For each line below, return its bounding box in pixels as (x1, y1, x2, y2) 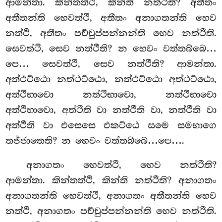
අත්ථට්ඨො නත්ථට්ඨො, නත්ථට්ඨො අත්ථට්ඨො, (5, 73, 217, 85)
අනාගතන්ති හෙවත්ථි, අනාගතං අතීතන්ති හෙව (5, 190, 217, 202)
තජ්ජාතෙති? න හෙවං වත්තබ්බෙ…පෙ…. (5, 135, 185, 146)
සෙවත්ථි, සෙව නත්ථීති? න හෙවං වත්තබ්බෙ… (5, 43, 217, 54)
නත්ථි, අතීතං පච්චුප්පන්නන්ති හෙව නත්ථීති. (5, 27, 217, 39)
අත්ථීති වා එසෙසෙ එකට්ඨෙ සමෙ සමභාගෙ (5, 119, 217, 131)
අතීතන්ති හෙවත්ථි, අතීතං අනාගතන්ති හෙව (5, 12, 217, 23)
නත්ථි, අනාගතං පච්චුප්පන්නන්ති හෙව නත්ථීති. (5, 206, 217, 217)
